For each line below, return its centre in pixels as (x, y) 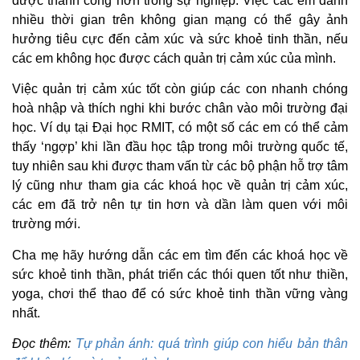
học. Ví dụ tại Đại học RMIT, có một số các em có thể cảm (180, 128)
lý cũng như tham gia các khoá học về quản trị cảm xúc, (180, 186)
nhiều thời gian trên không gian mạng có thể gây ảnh (180, 19)
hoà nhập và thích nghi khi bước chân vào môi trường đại (180, 108)
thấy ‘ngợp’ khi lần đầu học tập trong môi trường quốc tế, (180, 147)
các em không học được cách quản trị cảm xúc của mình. (174, 58)
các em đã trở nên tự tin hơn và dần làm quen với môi (180, 205)
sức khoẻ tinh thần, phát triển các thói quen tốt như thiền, (180, 274)
